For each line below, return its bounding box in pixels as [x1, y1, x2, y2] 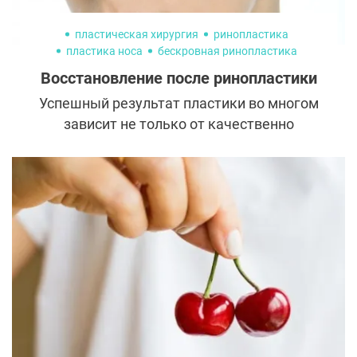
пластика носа [65, 45, 143, 58]
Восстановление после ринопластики [40, 69, 317, 88]
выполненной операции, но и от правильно [36, 136, 321, 154]
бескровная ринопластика [157, 45, 297, 58]
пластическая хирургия [74, 28, 198, 41]
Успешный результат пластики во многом [38, 95, 319, 112]
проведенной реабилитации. [83, 157, 274, 175]
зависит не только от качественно [63, 116, 294, 133]
